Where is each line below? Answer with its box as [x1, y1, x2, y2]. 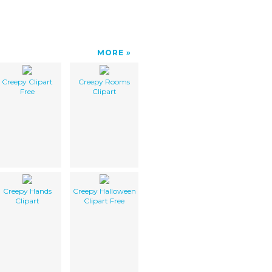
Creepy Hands [2, 186, 52, 195]
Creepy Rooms [78, 76, 130, 86]
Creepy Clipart [1, 76, 53, 86]
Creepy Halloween [72, 186, 136, 195]
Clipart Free [84, 195, 124, 205]
